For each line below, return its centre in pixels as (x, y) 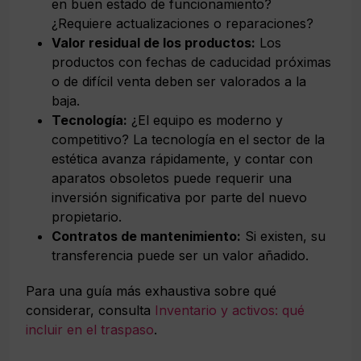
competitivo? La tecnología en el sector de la (188, 139)
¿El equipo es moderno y (205, 120)
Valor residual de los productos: (154, 42)
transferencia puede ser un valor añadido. (180, 255)
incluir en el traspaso (90, 329)
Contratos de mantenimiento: (146, 236)
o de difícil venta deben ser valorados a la (179, 81)
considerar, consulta (90, 310)
